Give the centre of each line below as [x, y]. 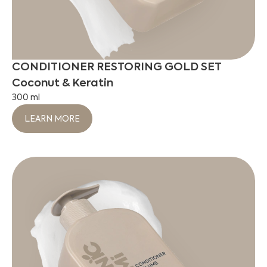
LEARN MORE [52, 119]
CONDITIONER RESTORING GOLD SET [117, 67]
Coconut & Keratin [63, 83]
